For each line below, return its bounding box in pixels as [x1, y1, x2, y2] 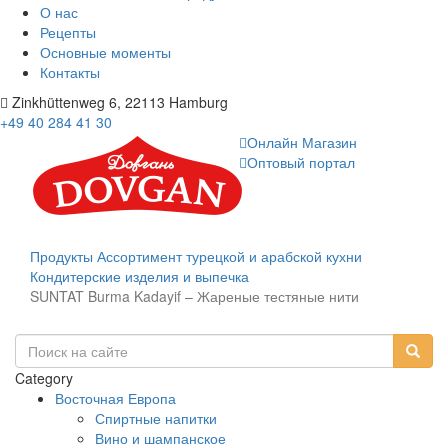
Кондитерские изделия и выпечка [30, 266, 249, 286]
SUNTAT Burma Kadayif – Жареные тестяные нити [30, 286, 359, 306]
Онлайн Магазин [247, 132, 357, 152]
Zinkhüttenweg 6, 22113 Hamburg [8, 92, 228, 112]
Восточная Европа [55, 388, 176, 408]
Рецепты [40, 22, 96, 42]
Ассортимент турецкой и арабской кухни [97, 246, 362, 266]
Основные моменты [40, 42, 171, 62]
